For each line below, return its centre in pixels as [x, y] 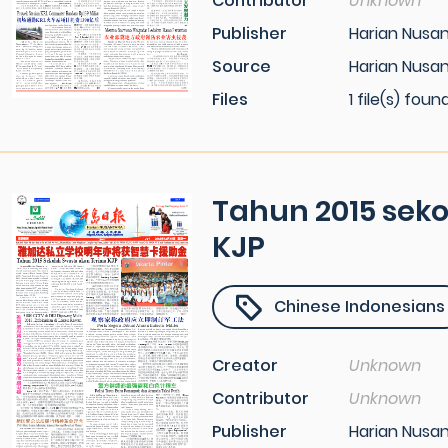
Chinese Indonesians [359, 306]
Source [241, 66]
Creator [245, 365]
